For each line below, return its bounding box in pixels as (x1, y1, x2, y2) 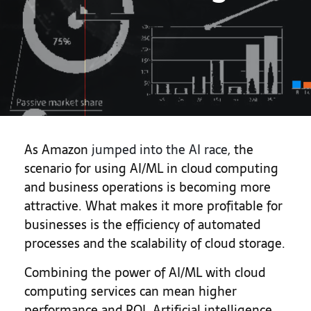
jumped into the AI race (88, 140, 228, 160)
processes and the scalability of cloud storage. (24, 233, 285, 253)
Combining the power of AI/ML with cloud (24, 262, 265, 283)
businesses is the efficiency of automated (24, 215, 260, 235)
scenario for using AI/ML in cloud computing (24, 158, 278, 178)
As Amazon (24, 140, 88, 160)
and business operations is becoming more (24, 177, 271, 197)
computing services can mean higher (24, 281, 237, 301)
